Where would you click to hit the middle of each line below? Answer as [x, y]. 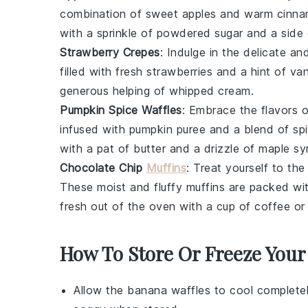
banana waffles [169, 290]
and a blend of [249, 129]
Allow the [100, 290]
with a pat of [97, 148]
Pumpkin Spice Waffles [121, 110]
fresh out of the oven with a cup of [157, 206]
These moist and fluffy [123, 187]
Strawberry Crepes [110, 52]
